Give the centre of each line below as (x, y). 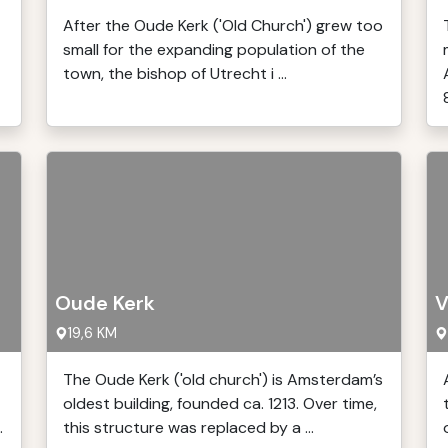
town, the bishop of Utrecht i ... (175, 73)
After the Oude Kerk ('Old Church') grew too (223, 25)
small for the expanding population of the (214, 49)
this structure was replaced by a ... (188, 427)
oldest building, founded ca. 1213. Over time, (220, 403)
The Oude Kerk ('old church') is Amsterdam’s (223, 379)
